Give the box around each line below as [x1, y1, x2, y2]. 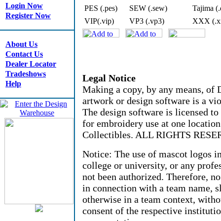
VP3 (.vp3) [129, 17, 164, 25]
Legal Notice [82, 73, 136, 83]
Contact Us [5, 50, 43, 58]
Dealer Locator [5, 60, 56, 68]
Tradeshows [5, 70, 46, 78]
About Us [5, 40, 37, 48]
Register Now [5, 11, 51, 20]
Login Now [5, 1, 43, 10]
